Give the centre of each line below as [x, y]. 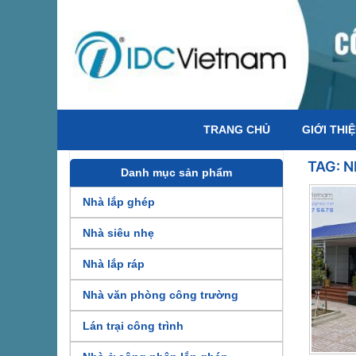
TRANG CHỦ [237, 130]
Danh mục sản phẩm [176, 173]
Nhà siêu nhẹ [118, 233]
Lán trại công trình [133, 326]
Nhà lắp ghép [119, 202]
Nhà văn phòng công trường [161, 295]
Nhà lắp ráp [114, 264]
